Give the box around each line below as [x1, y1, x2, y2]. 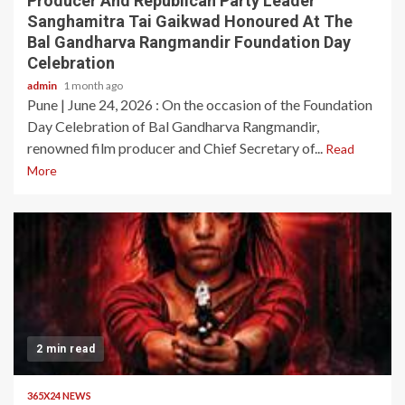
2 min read [36, 343, 95, 355]
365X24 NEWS [27, 390, 91, 401]
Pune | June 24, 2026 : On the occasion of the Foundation [27, 96, 372, 113]
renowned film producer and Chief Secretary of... [27, 139, 325, 156]
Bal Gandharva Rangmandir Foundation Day [27, 33, 351, 52]
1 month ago [63, 79, 123, 92]
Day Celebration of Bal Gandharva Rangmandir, [27, 118, 319, 135]
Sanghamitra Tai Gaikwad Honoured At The [27, 12, 353, 31]
